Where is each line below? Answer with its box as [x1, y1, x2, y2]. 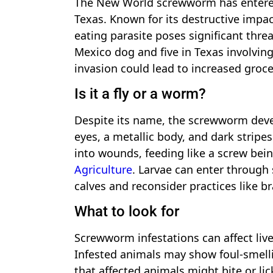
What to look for [74, 203, 179, 221]
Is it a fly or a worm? [74, 85, 206, 102]
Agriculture [74, 161, 132, 177]
